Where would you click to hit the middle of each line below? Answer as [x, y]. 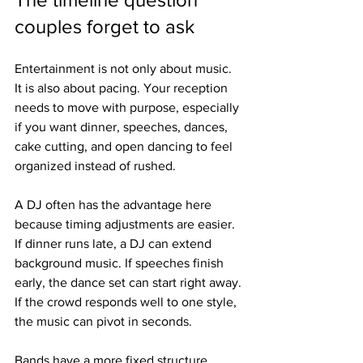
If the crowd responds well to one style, [127, 302]
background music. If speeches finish [121, 263]
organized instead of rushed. [95, 166]
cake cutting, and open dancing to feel [125, 146]
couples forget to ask [105, 26]
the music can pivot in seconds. [103, 321]
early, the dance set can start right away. [130, 282]
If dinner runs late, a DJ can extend [115, 243]
